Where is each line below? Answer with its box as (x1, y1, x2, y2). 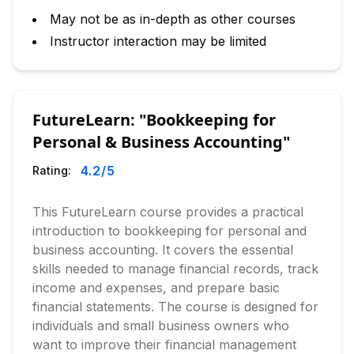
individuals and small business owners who (32, 318, 289, 333)
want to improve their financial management (32, 337, 296, 352)
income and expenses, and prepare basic (32, 280, 280, 296)
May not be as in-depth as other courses (50, 11, 296, 27)
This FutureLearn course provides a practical (32, 204, 303, 220)
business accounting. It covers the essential (32, 242, 293, 258)
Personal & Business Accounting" (32, 131, 290, 153)
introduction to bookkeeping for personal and (32, 223, 307, 239)
